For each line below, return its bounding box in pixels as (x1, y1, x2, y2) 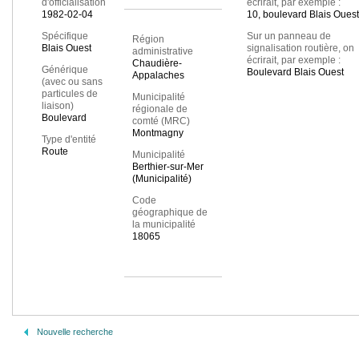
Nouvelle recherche (37, 327, 113, 337)
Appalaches (131, 70, 184, 82)
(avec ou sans (42, 76, 103, 88)
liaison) (42, 100, 74, 112)
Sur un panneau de (246, 30, 331, 42)
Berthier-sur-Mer (131, 161, 204, 173)
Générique (42, 64, 88, 76)
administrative (131, 46, 193, 58)
